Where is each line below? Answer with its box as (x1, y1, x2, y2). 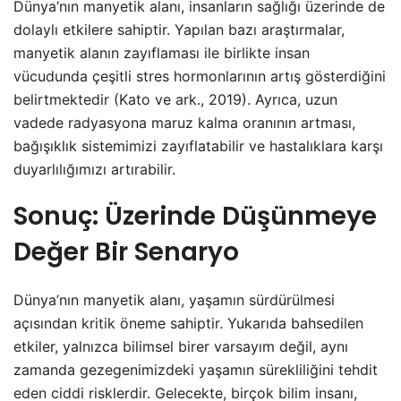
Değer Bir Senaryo (13, 235, 239, 269)
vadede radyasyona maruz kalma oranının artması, (13, 114, 355, 132)
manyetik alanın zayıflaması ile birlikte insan (13, 44, 310, 62)
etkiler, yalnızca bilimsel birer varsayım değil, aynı (13, 337, 348, 355)
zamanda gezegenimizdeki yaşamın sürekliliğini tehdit (13, 361, 378, 379)
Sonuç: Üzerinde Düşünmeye (13, 199, 377, 234)
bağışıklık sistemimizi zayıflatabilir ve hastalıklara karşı (13, 137, 383, 155)
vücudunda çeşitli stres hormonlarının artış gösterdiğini (13, 67, 386, 85)
